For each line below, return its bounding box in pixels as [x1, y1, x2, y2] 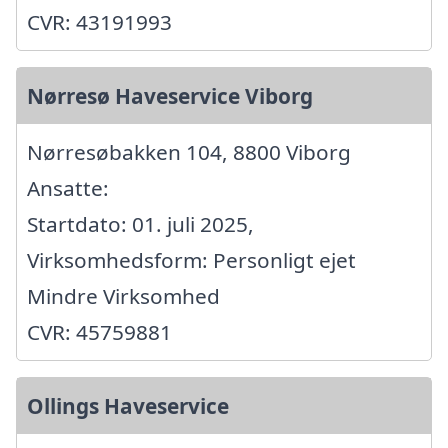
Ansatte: [27, 174, 109, 203]
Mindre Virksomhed [27, 282, 220, 311]
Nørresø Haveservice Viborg [27, 82, 313, 111]
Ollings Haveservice [27, 392, 229, 421]
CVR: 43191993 [27, 8, 172, 37]
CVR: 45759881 [27, 318, 172, 347]
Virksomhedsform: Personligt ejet [27, 246, 356, 275]
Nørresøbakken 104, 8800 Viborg [27, 138, 351, 167]
